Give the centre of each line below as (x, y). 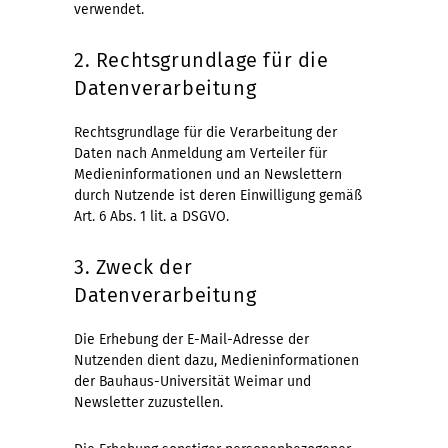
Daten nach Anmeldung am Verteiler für (200, 153)
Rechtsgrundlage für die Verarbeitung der (205, 132)
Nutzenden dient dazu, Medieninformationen (216, 360)
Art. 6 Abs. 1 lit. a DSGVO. (151, 216)
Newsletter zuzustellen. (148, 402)
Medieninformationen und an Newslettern (208, 174)
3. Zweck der (133, 266)
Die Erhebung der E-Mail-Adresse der (191, 339)
